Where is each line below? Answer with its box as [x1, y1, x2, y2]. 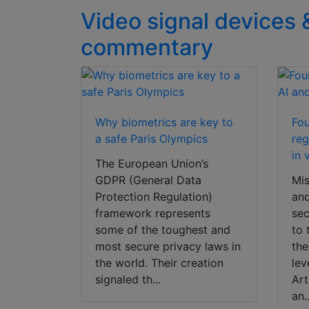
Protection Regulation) [95, 190, 212, 204]
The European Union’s [95, 157, 208, 171]
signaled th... [95, 272, 161, 287]
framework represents [95, 206, 210, 221]
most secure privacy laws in [95, 239, 241, 254]
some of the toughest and [95, 223, 230, 237]
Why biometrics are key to [95, 115, 233, 130]
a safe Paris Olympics [95, 132, 208, 146]
